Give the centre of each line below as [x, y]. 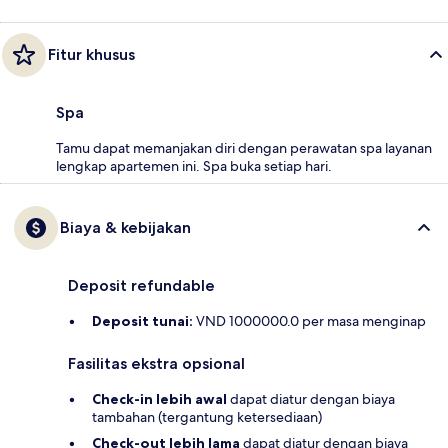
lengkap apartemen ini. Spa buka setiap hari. [194, 166]
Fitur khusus [91, 55]
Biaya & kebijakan [125, 228]
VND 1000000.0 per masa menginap [309, 321]
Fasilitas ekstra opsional [156, 364]
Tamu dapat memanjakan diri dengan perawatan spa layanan [244, 148]
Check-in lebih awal [159, 399]
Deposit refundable [141, 286]
